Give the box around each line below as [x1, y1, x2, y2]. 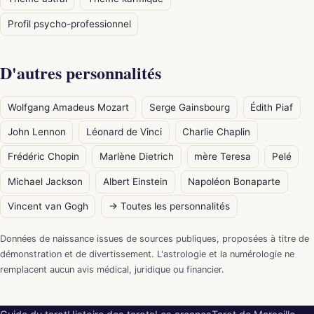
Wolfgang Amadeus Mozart [7, 101, 129, 113]
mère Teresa [194, 151, 252, 163]
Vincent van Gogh [7, 200, 88, 212]
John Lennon [7, 126, 66, 138]
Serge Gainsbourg [149, 101, 230, 113]
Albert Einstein [102, 175, 168, 187]
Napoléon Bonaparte [188, 175, 281, 187]
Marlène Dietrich [99, 151, 174, 163]
